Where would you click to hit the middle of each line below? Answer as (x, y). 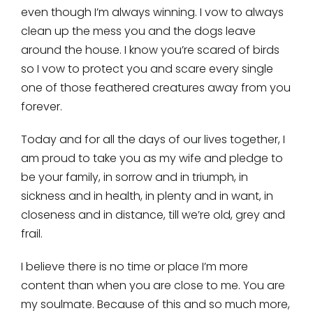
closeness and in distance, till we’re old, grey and (153, 215)
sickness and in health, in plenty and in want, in (147, 196)
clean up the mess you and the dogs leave (138, 31)
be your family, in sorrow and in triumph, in (134, 177)
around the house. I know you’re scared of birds (150, 50)
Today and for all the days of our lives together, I (153, 140)
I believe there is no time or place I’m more (134, 267)
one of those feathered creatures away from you (155, 88)
